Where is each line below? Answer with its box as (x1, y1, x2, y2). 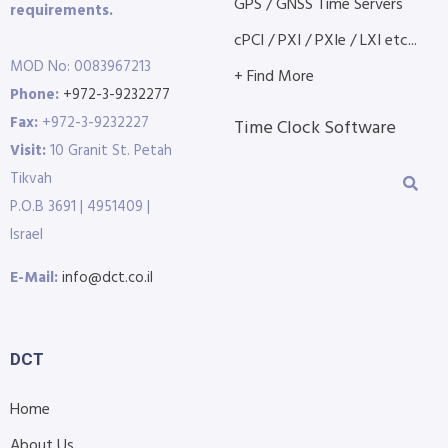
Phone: (10, 82, 59, 107)
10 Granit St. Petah (46, 138, 172, 163)
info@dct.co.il (62, 265, 153, 290)
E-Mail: (10, 265, 58, 290)
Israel (10, 222, 43, 247)
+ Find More (234, 63, 314, 90)
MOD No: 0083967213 (10, 54, 151, 79)
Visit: (10, 138, 46, 163)
